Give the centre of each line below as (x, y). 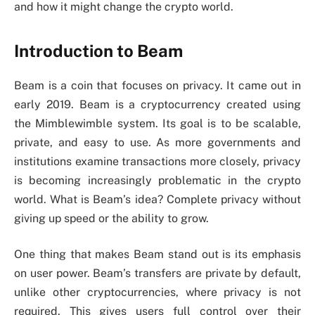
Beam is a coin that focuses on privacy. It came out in (157, 85)
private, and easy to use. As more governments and (157, 142)
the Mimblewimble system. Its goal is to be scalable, (157, 123)
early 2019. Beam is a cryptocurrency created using (157, 104)
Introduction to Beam (98, 50)
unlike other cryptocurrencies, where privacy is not (157, 292)
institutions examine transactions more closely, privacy (157, 161)
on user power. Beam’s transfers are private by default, (157, 274)
